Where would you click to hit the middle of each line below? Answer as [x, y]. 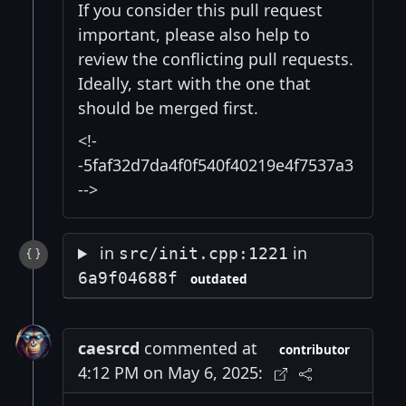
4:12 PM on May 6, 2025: [170, 373]
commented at [198, 348]
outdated [218, 280]
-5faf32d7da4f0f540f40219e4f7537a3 [216, 165]
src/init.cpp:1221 [204, 254]
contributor [315, 350]
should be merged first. [168, 108]
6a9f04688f [128, 278]
